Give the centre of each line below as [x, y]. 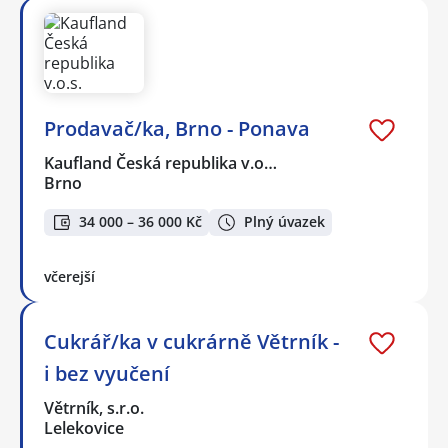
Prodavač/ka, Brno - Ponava [177, 128]
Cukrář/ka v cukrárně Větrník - [191, 341]
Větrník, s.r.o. [95, 407]
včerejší [69, 276]
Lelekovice [84, 427]
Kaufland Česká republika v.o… [161, 162]
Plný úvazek [284, 222]
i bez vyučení [107, 373]
